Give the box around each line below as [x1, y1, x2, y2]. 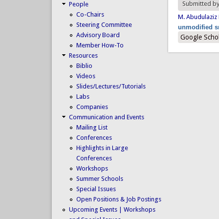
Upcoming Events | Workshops [68, 205, 155, 213]
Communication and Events [68, 113, 144, 121]
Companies [76, 103, 108, 110]
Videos [76, 72, 95, 80]
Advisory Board [76, 31, 120, 39]
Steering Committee [76, 21, 132, 28]
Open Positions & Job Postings [76, 195, 161, 203]
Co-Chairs [76, 10, 104, 18]
